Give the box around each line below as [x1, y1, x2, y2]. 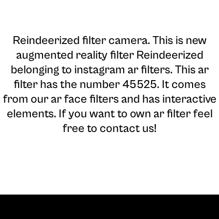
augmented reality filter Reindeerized [16, 48, 203, 63]
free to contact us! [63, 122, 156, 136]
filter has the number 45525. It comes [13, 78, 206, 92]
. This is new [147, 34, 207, 48]
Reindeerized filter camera [12, 34, 148, 48]
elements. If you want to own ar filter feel [6, 107, 213, 121]
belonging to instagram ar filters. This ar [10, 63, 209, 77]
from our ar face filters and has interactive [2, 92, 217, 107]
